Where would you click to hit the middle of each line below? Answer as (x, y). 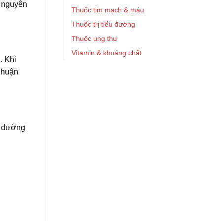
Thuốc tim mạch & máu (108, 10)
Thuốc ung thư (94, 38)
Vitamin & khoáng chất (107, 53)
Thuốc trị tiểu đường (103, 24)
